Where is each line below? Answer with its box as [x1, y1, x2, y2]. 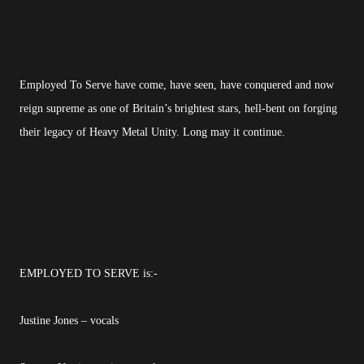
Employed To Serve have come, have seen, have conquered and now [19, 78, 334, 91]
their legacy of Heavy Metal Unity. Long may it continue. [19, 125, 285, 138]
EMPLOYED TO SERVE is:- [19, 266, 158, 279]
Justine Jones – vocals [19, 314, 119, 327]
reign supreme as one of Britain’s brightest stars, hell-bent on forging [19, 102, 337, 115]
